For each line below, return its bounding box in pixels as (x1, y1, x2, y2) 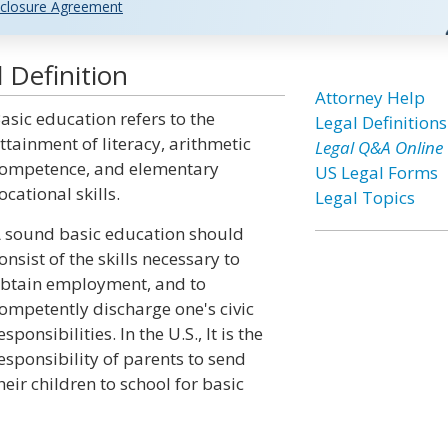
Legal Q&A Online (314, 136, 443, 159)
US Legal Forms (314, 161, 438, 184)
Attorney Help (314, 86, 425, 109)
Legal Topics (314, 186, 415, 209)
